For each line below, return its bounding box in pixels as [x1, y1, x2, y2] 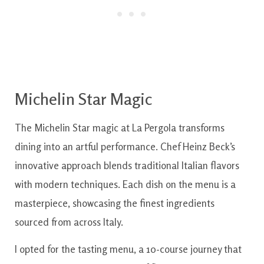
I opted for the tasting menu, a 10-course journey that [15, 243, 242, 256]
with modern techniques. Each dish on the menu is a [15, 177, 236, 190]
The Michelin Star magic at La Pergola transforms [15, 121, 225, 134]
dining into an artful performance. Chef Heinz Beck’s [15, 140, 235, 153]
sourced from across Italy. [15, 215, 123, 228]
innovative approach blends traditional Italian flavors [15, 159, 239, 171]
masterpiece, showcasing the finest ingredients [15, 196, 214, 209]
